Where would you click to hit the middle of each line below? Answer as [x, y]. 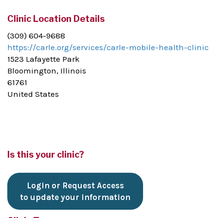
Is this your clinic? [46, 155]
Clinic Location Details [56, 19]
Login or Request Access [75, 186]
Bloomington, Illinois [47, 71]
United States [33, 94]
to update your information [75, 197]
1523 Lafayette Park [44, 59]
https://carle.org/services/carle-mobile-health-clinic [108, 47]
